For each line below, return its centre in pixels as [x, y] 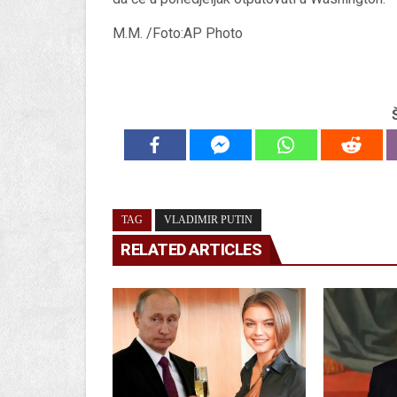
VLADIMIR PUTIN [208, 220]
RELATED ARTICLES [191, 250]
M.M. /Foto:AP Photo [178, 34]
